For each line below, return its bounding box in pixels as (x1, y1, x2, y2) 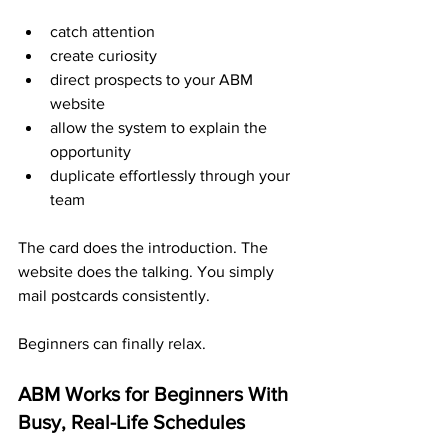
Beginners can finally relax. (18, 335, 206, 352)
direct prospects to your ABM (50, 71, 257, 88)
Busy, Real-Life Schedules (18, 411, 245, 433)
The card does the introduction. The (18, 239, 272, 256)
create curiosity (50, 47, 157, 64)
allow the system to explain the (50, 119, 271, 136)
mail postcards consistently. (18, 287, 210, 304)
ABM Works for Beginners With (18, 383, 293, 405)
